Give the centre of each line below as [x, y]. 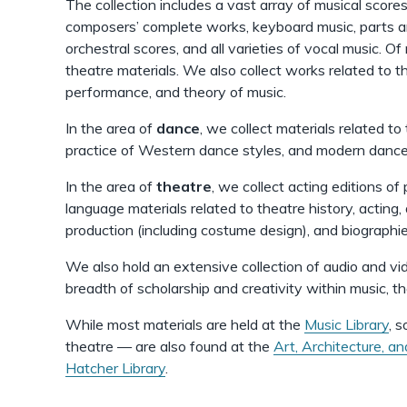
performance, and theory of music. [176, 92]
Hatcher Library [115, 368]
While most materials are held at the [185, 324]
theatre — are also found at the [169, 346]
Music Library [347, 324]
